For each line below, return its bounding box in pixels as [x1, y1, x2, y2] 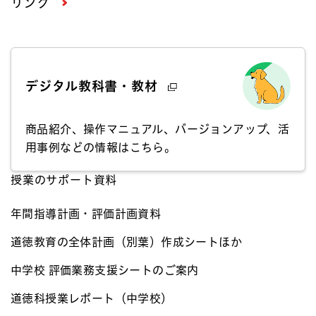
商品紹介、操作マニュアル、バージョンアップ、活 [25, 123, 290, 135]
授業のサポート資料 [11, 174, 118, 186]
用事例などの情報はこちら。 [25, 142, 176, 154]
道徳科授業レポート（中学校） [11, 293, 173, 305]
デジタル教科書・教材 [25, 79, 162, 92]
